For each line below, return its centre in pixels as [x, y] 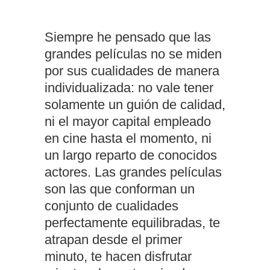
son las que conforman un [120, 189]
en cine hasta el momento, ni [128, 138]
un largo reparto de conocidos [131, 155]
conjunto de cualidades [111, 206]
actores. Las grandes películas [133, 172]
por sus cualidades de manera [132, 71]
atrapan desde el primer [113, 240]
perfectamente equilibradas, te [132, 223]
